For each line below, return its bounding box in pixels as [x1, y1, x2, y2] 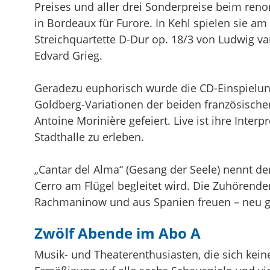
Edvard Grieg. [34, 48, 102, 63]
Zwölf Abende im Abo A [34, 222, 201, 243]
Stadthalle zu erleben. [34, 129, 144, 144]
